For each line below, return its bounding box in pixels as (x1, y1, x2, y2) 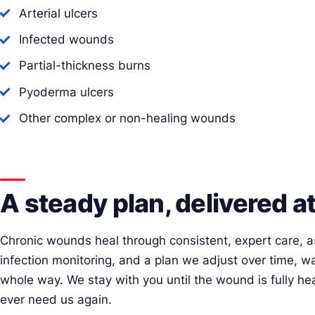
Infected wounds (19, 32, 115, 47)
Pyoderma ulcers (19, 84, 115, 99)
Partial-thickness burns (19, 58, 151, 73)
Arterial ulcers (19, 6, 98, 20)
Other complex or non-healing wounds (19, 111, 236, 126)
